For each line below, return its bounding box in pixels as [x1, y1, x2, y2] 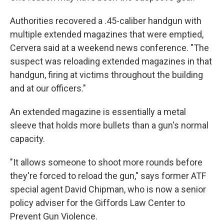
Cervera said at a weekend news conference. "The [10, 42, 209, 53]
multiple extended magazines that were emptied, [10, 29, 203, 40]
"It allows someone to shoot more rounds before [10, 157, 202, 168]
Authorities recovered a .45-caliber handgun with [10, 15, 201, 26]
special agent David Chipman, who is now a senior [10, 184, 206, 195]
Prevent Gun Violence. [10, 211, 97, 222]
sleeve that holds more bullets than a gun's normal [10, 120, 208, 131]
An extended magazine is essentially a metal [10, 106, 186, 117]
